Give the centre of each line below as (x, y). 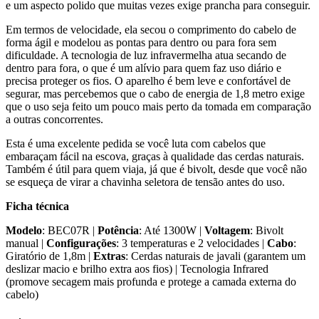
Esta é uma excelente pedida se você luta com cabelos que (136, 143)
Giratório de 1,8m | (49, 256)
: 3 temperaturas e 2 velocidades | (192, 243)
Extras (109, 256)
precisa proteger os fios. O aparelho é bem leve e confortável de (148, 81)
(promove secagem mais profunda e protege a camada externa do (151, 282)
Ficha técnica (37, 206)
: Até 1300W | (172, 230)
